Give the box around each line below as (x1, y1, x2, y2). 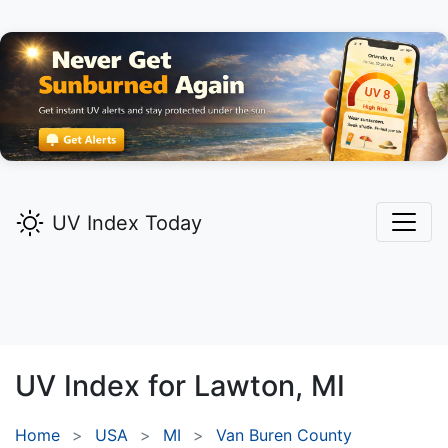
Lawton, (194, 368, 303, 404)
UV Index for (15, 368, 194, 404)
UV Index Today (52, 211, 202, 236)
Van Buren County (216, 425, 352, 446)
